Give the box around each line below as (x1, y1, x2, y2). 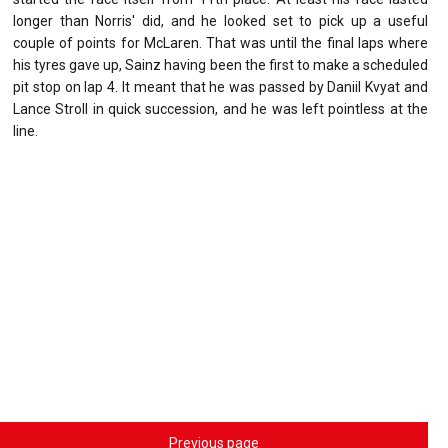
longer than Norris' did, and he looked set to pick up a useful (13, 12, 428, 29)
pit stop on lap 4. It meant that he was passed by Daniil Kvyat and (13, 78, 428, 95)
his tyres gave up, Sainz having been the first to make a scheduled (13, 56, 428, 73)
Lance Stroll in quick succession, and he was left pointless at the (13, 100, 428, 117)
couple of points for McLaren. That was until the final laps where (13, 34, 428, 51)
